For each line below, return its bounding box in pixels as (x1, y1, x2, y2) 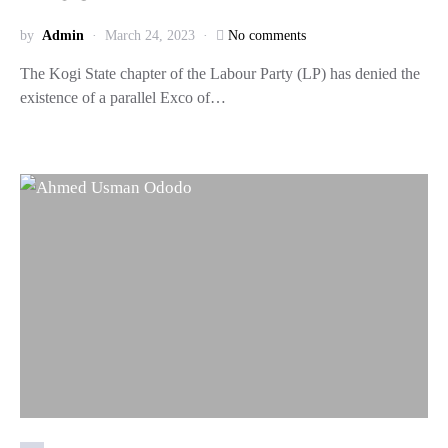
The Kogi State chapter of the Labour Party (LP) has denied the (20, 65, 420, 82)
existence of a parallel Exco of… (20, 89, 226, 106)
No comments (228, 28, 306, 43)
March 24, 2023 (105, 28, 195, 43)
